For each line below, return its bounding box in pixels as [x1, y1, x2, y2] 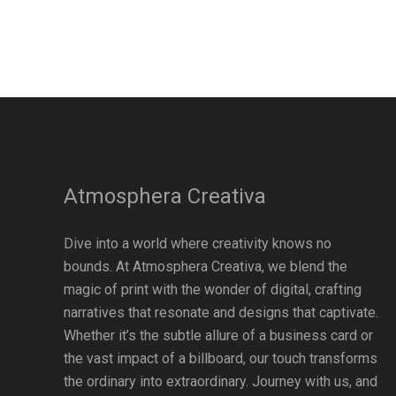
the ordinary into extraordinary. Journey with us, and [64, 373, 377, 390]
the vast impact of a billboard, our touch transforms [64, 350, 377, 367]
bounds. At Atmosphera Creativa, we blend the [64, 258, 347, 275]
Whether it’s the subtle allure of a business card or [64, 327, 373, 344]
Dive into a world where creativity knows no [64, 235, 331, 252]
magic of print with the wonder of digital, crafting [64, 281, 362, 298]
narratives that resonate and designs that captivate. [64, 304, 378, 321]
